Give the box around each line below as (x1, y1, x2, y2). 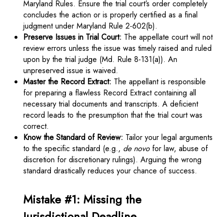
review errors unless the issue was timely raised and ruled (23, 42, 212, 54)
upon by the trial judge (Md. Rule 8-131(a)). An (23, 53, 177, 65)
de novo (123, 142, 150, 154)
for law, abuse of (150, 142, 208, 154)
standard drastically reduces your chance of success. (23, 165, 197, 176)
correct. (23, 120, 49, 132)
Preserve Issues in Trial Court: (23, 31, 122, 43)
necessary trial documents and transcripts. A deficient (23, 98, 198, 109)
